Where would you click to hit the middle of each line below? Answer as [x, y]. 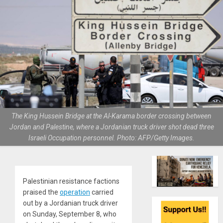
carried [102, 192]
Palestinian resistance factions [71, 181]
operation [75, 192]
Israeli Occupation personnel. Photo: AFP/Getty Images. [111, 138]
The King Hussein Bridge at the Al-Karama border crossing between [111, 116]
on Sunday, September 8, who [70, 214]
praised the [41, 192]
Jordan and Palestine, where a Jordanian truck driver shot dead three [111, 127]
